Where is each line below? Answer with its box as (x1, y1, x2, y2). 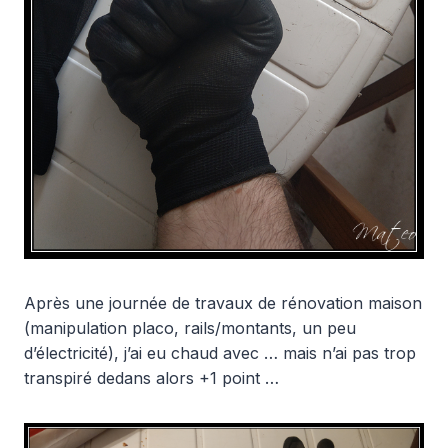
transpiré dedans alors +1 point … (24, 367, 279, 388)
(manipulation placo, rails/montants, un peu (24, 317, 356, 338)
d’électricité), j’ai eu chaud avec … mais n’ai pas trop (24, 342, 416, 363)
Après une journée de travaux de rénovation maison (24, 292, 422, 313)
